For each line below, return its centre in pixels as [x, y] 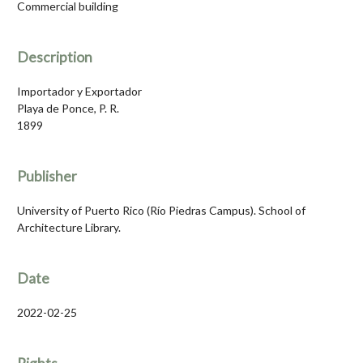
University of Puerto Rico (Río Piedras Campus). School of [161, 211]
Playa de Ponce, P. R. [68, 109]
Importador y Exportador [79, 92]
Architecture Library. [69, 228]
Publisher [47, 177]
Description [55, 58]
